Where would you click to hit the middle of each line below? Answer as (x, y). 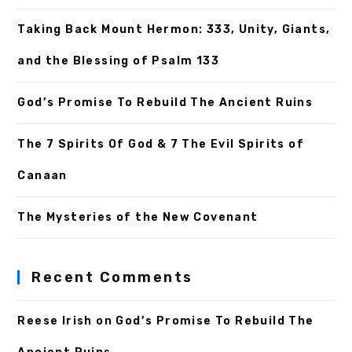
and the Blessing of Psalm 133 (119, 61)
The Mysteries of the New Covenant (138, 218)
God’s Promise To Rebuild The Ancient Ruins (165, 103)
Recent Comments (112, 278)
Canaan (42, 176)
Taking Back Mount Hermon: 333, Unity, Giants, (174, 30)
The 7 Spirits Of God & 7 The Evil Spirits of (161, 145)
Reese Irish (55, 321)
